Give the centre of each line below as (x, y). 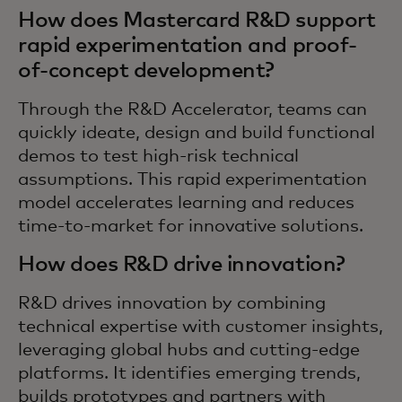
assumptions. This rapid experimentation (192, 179)
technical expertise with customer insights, (201, 327)
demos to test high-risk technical (158, 156)
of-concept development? (146, 71)
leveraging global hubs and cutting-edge (189, 350)
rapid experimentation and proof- (188, 46)
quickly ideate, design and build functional (197, 133)
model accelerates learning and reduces (186, 203)
